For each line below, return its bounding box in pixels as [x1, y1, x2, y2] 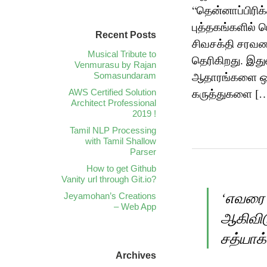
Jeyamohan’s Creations [64, 191, 156, 201]
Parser [130, 147, 156, 157]
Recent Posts [95, 30, 156, 40]
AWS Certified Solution [69, 87, 156, 97]
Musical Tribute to [88, 49, 156, 59]
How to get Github [86, 163, 156, 173]
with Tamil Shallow [85, 136, 156, 146]
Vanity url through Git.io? [61, 174, 156, 184]
